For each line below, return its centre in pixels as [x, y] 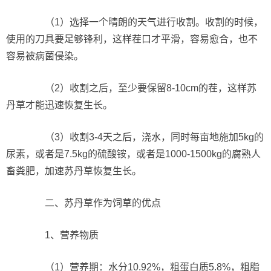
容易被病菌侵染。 [45, 56]
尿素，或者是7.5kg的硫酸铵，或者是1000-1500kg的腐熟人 [133, 154]
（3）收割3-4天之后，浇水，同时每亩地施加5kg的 [145, 137]
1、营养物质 [62, 235]
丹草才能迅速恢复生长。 [59, 105]
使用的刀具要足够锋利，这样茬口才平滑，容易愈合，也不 [132, 39]
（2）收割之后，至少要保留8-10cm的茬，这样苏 [141, 88]
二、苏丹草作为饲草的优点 [93, 203]
